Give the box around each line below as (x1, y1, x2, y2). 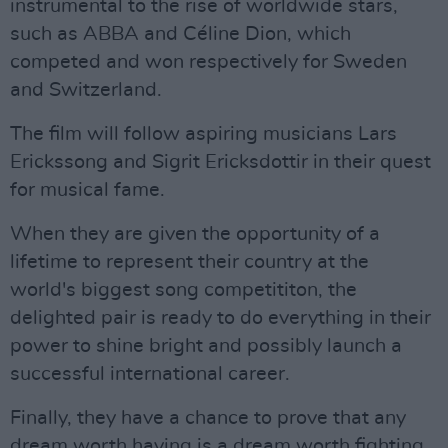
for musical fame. (10, 180, 165, 200)
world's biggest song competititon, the (10, 280, 357, 300)
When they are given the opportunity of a (10, 224, 380, 244)
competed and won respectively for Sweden (10, 52, 407, 72)
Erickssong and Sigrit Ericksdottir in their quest (10, 152, 431, 172)
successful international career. (10, 364, 290, 384)
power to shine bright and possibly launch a (10, 336, 402, 356)
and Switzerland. (10, 80, 162, 100)
